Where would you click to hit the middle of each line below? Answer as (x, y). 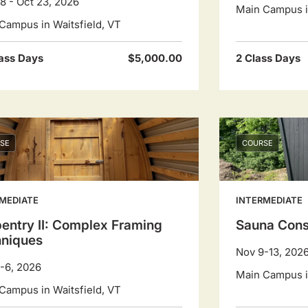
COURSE (257, 143)
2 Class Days (268, 58)
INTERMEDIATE (269, 200)
